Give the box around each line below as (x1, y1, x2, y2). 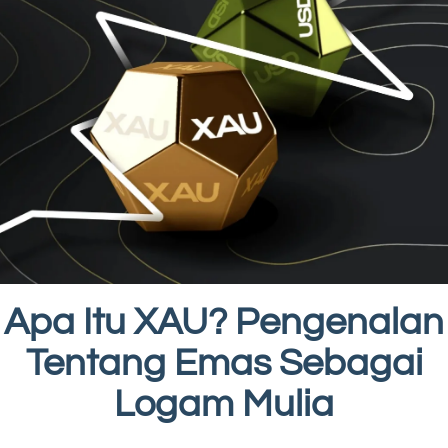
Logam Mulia (114, 385, 334, 425)
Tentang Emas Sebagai (25, 344, 423, 384)
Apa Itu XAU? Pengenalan (4, 303, 444, 343)
